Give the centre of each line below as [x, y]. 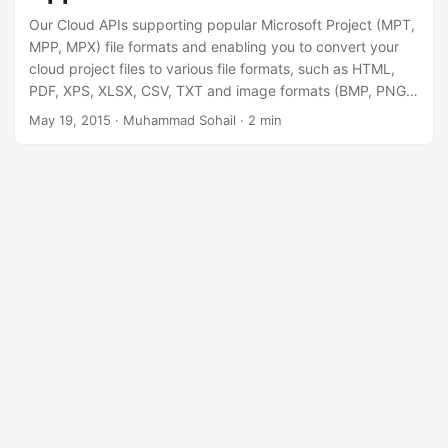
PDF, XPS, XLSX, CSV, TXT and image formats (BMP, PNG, [219, 90]
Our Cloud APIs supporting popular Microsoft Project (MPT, [222, 24]
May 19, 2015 [70, 120]
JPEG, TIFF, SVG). [87, 112]
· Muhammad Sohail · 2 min [196, 120]
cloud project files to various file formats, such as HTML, [212, 68]
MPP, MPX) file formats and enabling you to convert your [214, 46]
